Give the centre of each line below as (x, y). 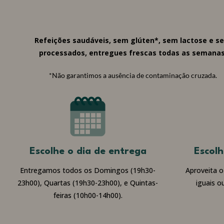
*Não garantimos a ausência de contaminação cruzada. (133, 75)
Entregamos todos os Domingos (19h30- (88, 170)
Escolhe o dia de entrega (88, 151)
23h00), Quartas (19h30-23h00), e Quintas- (88, 182)
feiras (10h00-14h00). (88, 195)
